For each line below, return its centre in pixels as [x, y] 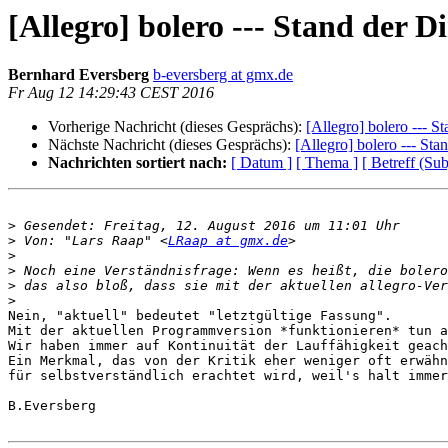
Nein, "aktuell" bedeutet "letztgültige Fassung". [200, 316]
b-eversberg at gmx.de [223, 75]
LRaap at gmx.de [228, 241]
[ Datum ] [261, 163]
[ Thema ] [327, 163]
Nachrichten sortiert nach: [137, 163]
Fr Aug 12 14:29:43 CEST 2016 [111, 93]
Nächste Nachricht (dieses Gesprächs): [171, 145]
